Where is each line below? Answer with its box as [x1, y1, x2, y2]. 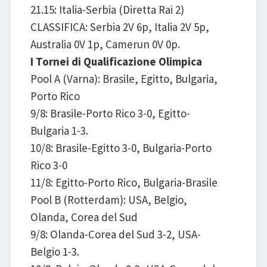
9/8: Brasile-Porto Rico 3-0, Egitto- [30, 105, 190, 120]
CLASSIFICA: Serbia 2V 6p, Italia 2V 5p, [30, 19, 209, 34]
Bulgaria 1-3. [30, 123, 88, 138]
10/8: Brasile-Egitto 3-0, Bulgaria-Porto [30, 140, 212, 155]
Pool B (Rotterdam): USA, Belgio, [30, 192, 187, 207]
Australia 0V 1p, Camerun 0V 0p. [30, 36, 180, 51]
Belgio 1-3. [30, 244, 79, 259]
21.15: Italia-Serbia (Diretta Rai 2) [30, 2, 184, 17]
